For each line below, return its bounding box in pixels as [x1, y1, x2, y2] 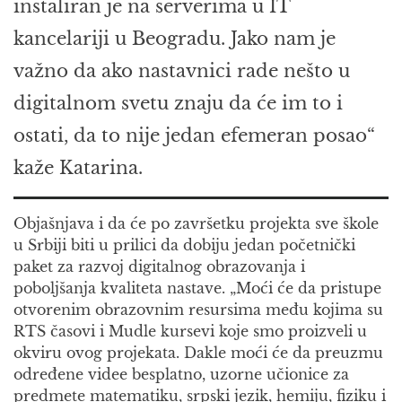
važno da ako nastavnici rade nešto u [13, 60, 350, 83]
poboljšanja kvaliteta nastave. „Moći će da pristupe [13, 279, 381, 298]
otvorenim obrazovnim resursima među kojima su [13, 301, 383, 319]
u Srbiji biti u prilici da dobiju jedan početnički [13, 236, 355, 255]
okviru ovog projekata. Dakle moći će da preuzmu [13, 344, 383, 363]
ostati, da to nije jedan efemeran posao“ [13, 125, 375, 147]
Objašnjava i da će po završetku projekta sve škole [13, 214, 379, 233]
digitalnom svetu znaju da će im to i [13, 92, 343, 115]
